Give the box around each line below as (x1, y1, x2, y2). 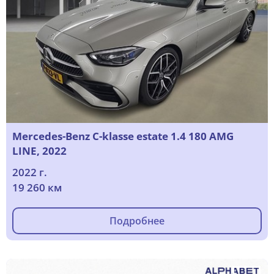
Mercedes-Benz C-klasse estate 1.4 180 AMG (12, 129, 234, 144)
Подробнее (109, 214, 165, 228)
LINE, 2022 (12, 144, 67, 158)
